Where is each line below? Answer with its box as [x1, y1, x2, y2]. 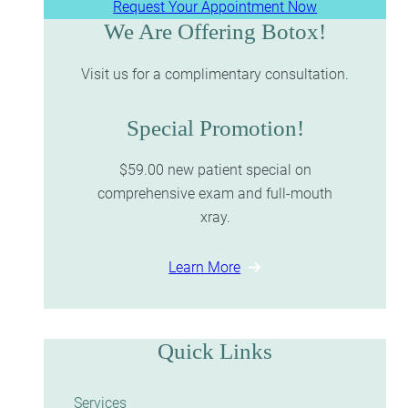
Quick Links [158, 337, 273, 367]
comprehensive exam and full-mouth [97, 185, 333, 203]
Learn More [168, 258, 241, 276]
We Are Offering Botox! [104, 18, 327, 48]
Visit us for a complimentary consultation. [81, 65, 350, 83]
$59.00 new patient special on [118, 161, 311, 179]
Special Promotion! [126, 115, 304, 145]
